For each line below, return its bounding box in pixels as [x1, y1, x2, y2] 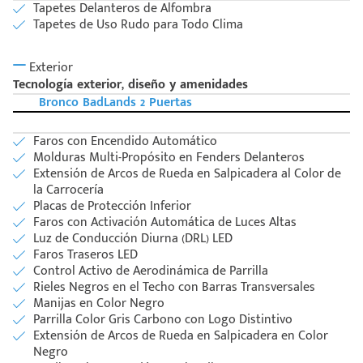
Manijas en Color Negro [33, 293, 164, 315]
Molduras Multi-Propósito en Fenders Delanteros [33, 147, 305, 169]
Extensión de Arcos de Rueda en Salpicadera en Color [33, 325, 328, 348]
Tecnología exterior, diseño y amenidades [13, 74, 248, 96]
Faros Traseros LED [33, 244, 138, 267]
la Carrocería [33, 179, 104, 202]
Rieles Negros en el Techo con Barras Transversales [33, 276, 315, 299]
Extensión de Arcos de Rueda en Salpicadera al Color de [33, 163, 341, 186]
